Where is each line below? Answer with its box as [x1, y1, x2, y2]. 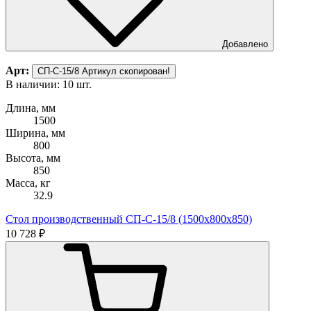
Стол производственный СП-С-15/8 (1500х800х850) [6, 212, 252, 225]
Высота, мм [6, 151, 60, 164]
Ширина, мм [6, 126, 65, 139]
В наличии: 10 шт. [6, 78, 92, 90]
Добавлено [222, 38, 268, 49]
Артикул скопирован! [82, 65, 170, 76]
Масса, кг [6, 176, 51, 189]
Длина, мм [6, 101, 56, 114]
